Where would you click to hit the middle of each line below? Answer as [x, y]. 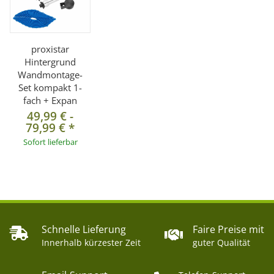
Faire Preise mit [228, 229]
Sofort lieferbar [50, 142]
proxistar [50, 49]
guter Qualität [221, 242]
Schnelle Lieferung [84, 229]
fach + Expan [50, 100]
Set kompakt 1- [50, 87]
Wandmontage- [50, 74]
